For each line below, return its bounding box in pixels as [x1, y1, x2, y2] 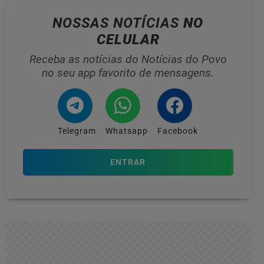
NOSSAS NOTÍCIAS [52, 14, 184, 31]
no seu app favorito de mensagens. [42, 65, 214, 80]
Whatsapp [105, 126, 148, 136]
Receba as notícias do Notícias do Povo [29, 52, 227, 66]
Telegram [58, 126, 97, 136]
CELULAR [96, 31, 160, 48]
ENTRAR [110, 157, 146, 167]
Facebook [157, 126, 199, 136]
